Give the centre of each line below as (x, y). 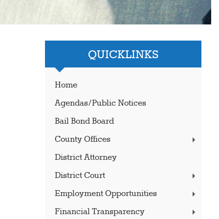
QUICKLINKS (123, 55)
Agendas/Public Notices (100, 103)
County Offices (82, 140)
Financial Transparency (99, 212)
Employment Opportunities (106, 194)
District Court (80, 176)
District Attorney (86, 158)
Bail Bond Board (84, 121)
